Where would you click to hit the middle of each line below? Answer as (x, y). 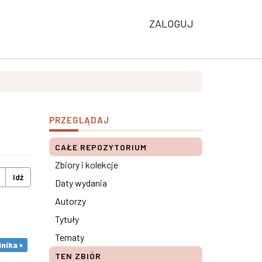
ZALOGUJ (171, 23)
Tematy (69, 237)
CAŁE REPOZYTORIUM (101, 147)
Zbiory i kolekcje (86, 165)
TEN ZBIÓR (78, 256)
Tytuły (67, 219)
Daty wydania (81, 183)
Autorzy (70, 201)
